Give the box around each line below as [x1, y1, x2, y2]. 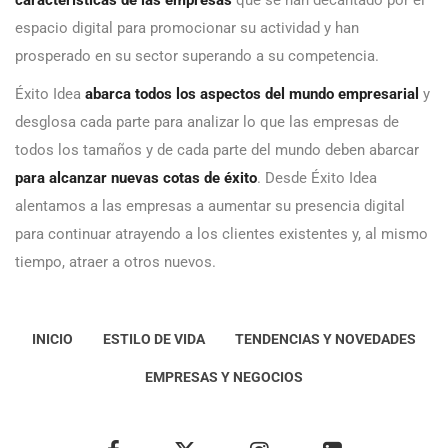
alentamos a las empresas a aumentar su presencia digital [15, 196, 405, 215]
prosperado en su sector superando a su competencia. [15, 46, 379, 65]
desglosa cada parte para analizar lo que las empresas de [15, 112, 399, 131]
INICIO [32, 330, 73, 347]
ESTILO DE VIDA [103, 330, 205, 347]
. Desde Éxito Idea [257, 168, 377, 187]
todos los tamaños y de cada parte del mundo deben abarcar [15, 140, 419, 159]
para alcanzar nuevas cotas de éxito [15, 168, 257, 187]
